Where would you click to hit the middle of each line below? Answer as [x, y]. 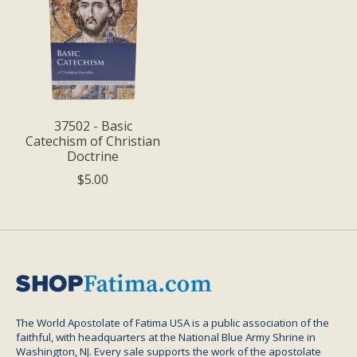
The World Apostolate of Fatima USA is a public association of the [173, 322]
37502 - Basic [93, 126]
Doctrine [93, 156]
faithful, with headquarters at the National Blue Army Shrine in [166, 337]
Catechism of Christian [93, 141]
